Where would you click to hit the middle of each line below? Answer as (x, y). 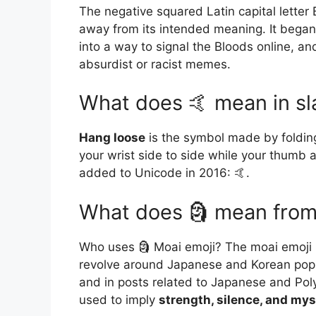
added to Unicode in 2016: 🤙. (164, 173)
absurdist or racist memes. (155, 64)
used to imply (119, 299)
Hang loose (112, 138)
